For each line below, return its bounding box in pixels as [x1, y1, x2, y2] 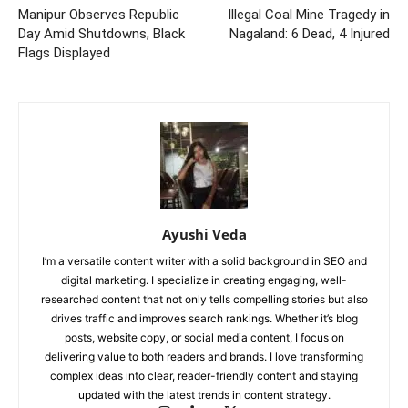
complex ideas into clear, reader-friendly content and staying [50, 369, 358, 383]
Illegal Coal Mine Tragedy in [228, 6, 390, 24]
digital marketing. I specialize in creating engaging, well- [61, 273, 347, 288]
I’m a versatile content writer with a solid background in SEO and [41, 254, 367, 269]
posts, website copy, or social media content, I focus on [64, 331, 344, 345]
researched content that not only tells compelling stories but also [40, 292, 368, 307]
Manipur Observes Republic [18, 6, 179, 24]
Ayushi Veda [161, 225, 247, 244]
